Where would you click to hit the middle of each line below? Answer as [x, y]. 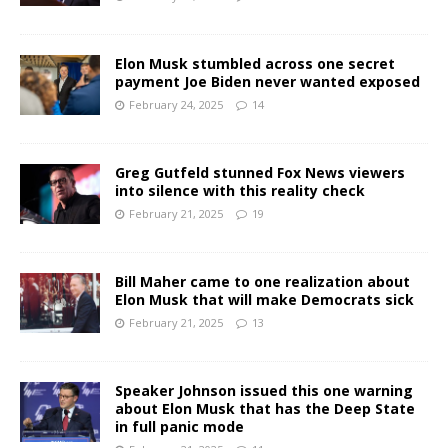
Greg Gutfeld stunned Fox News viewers [260, 172]
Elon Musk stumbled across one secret [255, 63]
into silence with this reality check [240, 190]
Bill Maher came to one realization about [262, 281]
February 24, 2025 [176, 104]
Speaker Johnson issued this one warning [264, 390]
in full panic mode [179, 426]
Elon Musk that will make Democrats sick [264, 299]
